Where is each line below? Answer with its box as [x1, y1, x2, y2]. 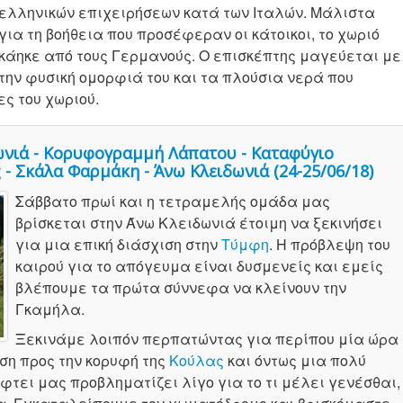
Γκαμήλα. [15, 299, 85, 320]
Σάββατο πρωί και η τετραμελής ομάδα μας [15, 191, 330, 212]
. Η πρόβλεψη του [269, 234, 390, 255]
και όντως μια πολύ [224, 350, 366, 372]
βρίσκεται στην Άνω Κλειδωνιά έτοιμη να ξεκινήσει [15, 212, 382, 234]
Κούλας [169, 350, 224, 372]
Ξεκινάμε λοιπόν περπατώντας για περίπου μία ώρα [15, 328, 399, 350]
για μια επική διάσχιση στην [15, 234, 221, 255]
